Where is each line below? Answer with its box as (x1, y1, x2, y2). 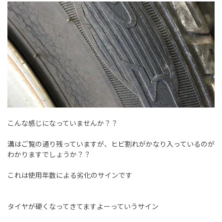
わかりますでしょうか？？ (7, 149, 91, 159)
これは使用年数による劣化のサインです (7, 170, 132, 180)
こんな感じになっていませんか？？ (7, 118, 118, 128)
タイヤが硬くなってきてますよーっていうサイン (7, 201, 159, 211)
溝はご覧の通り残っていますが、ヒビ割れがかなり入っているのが (7, 139, 215, 149)
